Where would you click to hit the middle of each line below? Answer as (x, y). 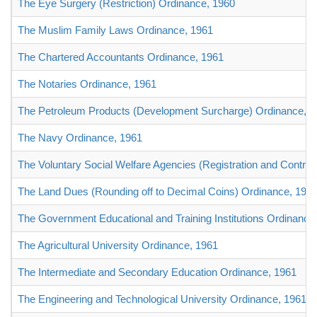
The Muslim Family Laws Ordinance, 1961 (115, 30)
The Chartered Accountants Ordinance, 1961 (121, 57)
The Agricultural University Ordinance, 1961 (118, 246)
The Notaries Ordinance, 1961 (87, 84)
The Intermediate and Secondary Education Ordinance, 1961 (157, 272)
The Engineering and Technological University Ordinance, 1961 (162, 299)
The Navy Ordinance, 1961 (80, 138)
